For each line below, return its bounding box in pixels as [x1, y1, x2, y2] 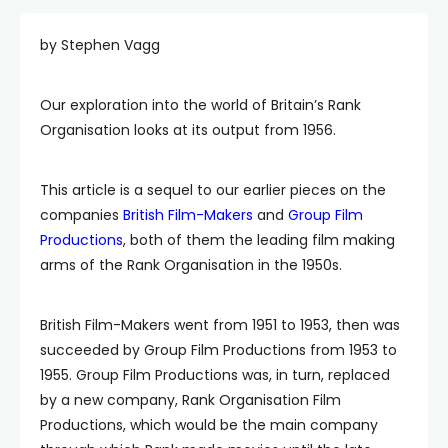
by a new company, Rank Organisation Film [40, 389, 341, 410]
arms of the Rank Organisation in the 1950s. [40, 254, 342, 275]
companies [40, 204, 123, 225]
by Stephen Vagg [40, 34, 160, 55]
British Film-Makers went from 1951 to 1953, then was [40, 314, 400, 335]
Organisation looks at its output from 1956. [40, 119, 336, 140]
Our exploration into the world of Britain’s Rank [40, 94, 361, 115]
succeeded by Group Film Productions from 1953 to [40, 339, 397, 360]
